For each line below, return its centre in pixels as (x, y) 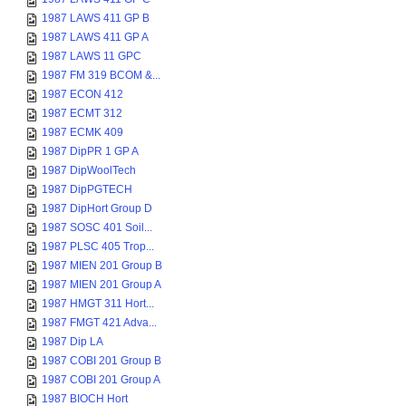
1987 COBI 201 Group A (101, 380)
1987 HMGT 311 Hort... (98, 304)
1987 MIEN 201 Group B (102, 266)
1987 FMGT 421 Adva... (99, 323)
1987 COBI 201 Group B (101, 361)
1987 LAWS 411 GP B (96, 18)
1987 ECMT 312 (82, 113)
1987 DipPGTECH (87, 189)
